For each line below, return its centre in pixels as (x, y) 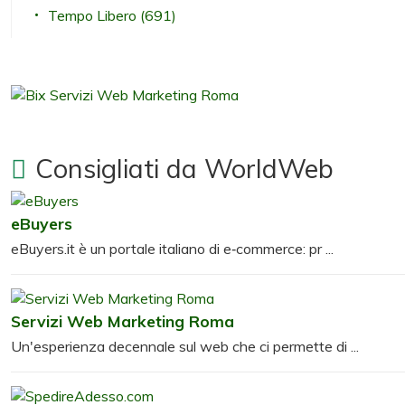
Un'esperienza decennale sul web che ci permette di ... (185, 346)
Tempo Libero (94, 15)
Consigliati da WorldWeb (184, 168)
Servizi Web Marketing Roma (122, 320)
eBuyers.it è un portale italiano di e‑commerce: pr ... (172, 248)
